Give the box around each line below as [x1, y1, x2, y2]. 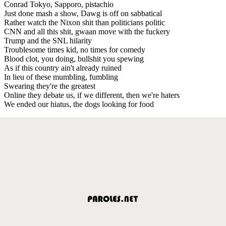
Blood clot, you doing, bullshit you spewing [4, 54, 144, 63]
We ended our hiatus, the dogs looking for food [4, 99, 154, 108]
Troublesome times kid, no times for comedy [4, 45, 145, 54]
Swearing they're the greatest [4, 81, 95, 90]
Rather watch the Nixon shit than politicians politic [4, 18, 165, 27]
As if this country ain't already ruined [4, 63, 122, 72]
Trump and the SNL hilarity [4, 36, 92, 45]
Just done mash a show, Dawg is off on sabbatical [4, 9, 162, 18]
